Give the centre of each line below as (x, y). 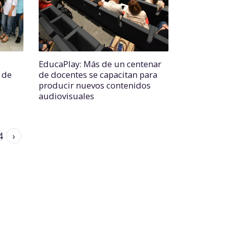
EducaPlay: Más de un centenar (100, 64)
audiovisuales (66, 96)
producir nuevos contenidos (95, 85)
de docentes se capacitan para (98, 75)
